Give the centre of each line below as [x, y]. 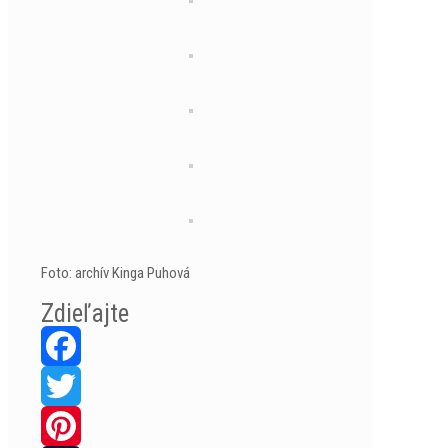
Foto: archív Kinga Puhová [115, 272]
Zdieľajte [85, 313]
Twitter [62, 425]
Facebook [70, 385]
